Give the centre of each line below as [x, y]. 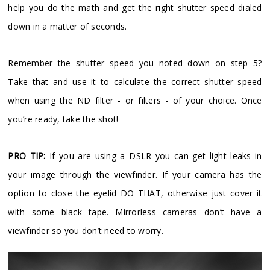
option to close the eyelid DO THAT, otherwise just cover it [135, 193]
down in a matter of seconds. [67, 27]
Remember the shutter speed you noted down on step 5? [135, 63]
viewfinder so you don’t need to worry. [86, 231]
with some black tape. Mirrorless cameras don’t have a [135, 212]
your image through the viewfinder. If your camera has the [135, 175]
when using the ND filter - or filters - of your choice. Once [135, 101]
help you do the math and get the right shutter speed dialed [135, 8]
